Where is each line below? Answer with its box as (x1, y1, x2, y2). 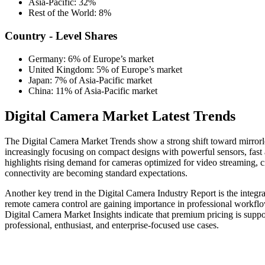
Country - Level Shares (5, 30, 117, 43)
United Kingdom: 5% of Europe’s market (28, 64, 185, 75)
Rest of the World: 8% (28, 8, 111, 18)
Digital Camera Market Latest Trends (5, 108, 235, 124)
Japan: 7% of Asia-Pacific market (28, 75, 154, 85)
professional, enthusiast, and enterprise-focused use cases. (5, 219, 219, 230)
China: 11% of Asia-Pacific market (28, 85, 160, 96)
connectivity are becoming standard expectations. (5, 167, 188, 178)
